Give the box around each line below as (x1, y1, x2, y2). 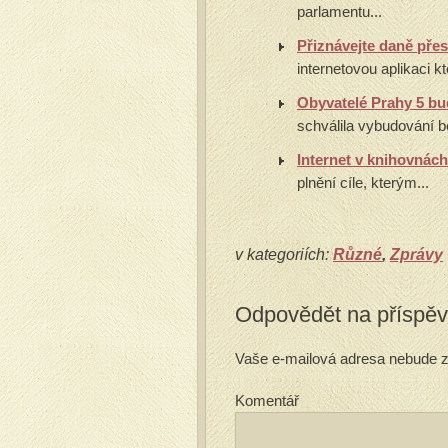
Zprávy (390, 246, 443, 263)
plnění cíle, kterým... (297, 174, 429, 191)
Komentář (235, 392, 299, 409)
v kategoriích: (235, 246, 333, 263)
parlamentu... (297, 3, 382, 20)
